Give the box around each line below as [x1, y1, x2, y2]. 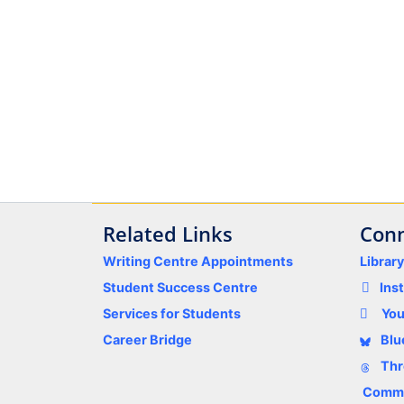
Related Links [103, 220, 233, 249]
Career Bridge [103, 332, 192, 348]
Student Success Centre [103, 280, 258, 296]
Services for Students [103, 306, 241, 322]
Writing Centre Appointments [103, 253, 293, 270]
